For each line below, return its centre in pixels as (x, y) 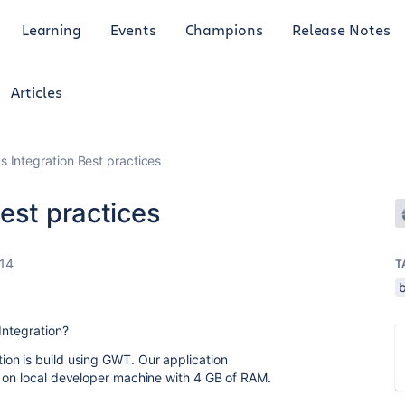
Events (133, 29)
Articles (37, 92)
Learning (52, 29)
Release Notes (341, 29)
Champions (224, 29)
